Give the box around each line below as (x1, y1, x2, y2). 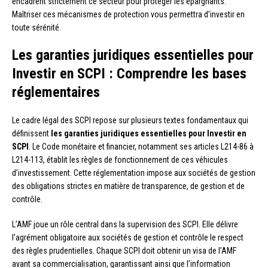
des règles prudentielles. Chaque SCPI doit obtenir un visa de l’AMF (12, 245, 236, 255)
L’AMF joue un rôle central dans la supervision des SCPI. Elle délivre (12, 219, 238, 229)
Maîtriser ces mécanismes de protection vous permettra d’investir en (12, 9, 245, 19)
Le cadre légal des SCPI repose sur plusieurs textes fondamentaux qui (12, 115, 248, 125)
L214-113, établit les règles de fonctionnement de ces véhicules (12, 154, 228, 165)
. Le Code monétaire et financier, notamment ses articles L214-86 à (29, 141, 254, 151)
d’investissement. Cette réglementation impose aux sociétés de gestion (12, 167, 255, 178)
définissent (12, 128, 51, 138)
